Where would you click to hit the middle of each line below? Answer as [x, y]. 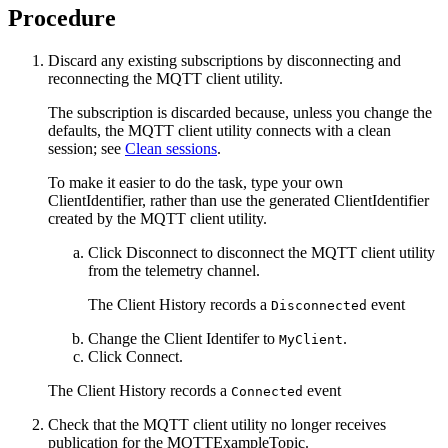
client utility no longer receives [287, 425]
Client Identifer [211, 339]
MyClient [311, 340]
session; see [86, 149]
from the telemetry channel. [174, 271]
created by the [94, 219]
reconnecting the [102, 79]
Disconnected [319, 306]
